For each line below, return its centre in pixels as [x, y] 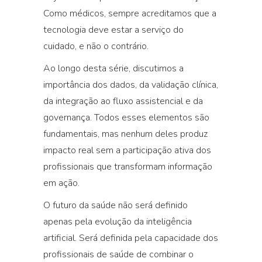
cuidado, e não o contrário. [96, 46]
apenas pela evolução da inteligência [118, 222]
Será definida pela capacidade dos [149, 238]
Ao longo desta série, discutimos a [113, 68]
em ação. [61, 183]
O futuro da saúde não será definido [116, 205]
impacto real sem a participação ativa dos [127, 150]
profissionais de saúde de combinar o [118, 254]
